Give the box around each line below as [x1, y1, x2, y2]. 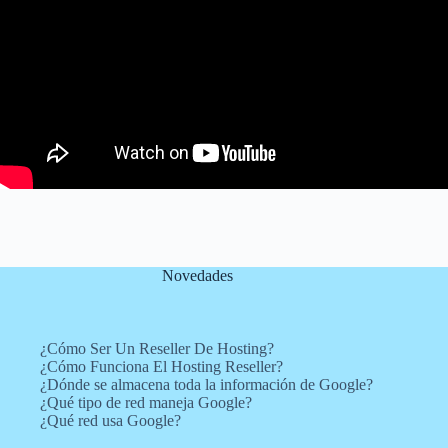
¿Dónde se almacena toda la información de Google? [40, 376, 373, 394]
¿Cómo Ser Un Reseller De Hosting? [40, 340, 274, 358]
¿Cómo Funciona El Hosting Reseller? [40, 358, 283, 376]
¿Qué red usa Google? [40, 412, 181, 430]
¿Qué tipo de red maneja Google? [40, 394, 252, 412]
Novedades [161, 267, 233, 285]
